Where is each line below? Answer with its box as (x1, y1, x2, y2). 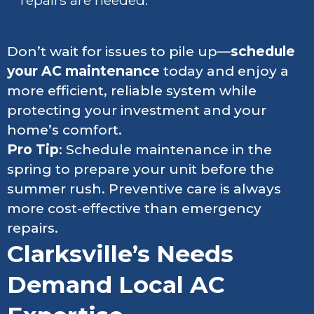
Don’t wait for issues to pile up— (7, 43, 231, 60)
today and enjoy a (163, 63, 289, 80)
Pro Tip (7, 142, 59, 158)
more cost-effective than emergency (7, 200, 261, 217)
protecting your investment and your (7, 102, 266, 119)
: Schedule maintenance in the (59, 142, 272, 158)
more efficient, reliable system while (7, 83, 257, 100)
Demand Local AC (7, 271, 225, 299)
